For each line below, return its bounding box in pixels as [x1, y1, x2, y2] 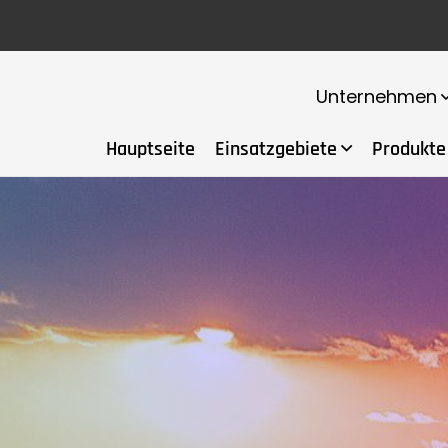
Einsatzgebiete [215, 136, 337, 162]
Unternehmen [316, 84, 437, 109]
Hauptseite [106, 136, 195, 162]
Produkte [372, 136, 446, 162]
